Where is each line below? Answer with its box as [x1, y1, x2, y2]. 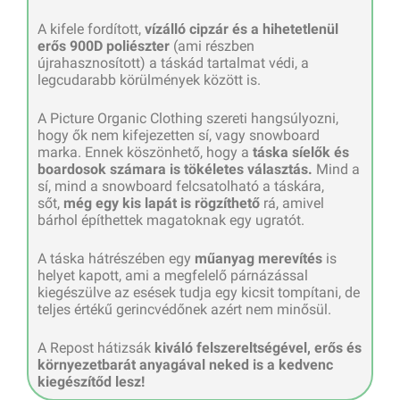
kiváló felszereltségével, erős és [151, 338, 362, 356]
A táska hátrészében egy [37, 249, 195, 267]
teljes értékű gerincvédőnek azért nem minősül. [37, 300, 331, 318]
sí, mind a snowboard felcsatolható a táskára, [37, 177, 324, 195]
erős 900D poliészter [37, 37, 170, 54]
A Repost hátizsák [37, 338, 151, 356]
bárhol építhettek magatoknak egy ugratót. [37, 211, 304, 229]
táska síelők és [249, 143, 349, 161]
